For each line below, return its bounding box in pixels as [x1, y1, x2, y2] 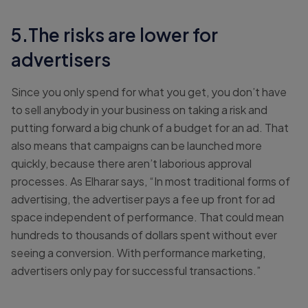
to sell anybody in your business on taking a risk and [11, 102, 267, 118]
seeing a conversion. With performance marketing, [11, 245, 265, 261]
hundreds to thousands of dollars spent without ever [11, 228, 277, 243]
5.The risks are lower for [11, 23, 218, 47]
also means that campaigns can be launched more [11, 138, 262, 153]
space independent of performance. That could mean [11, 210, 284, 225]
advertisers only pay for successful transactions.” [11, 263, 261, 278]
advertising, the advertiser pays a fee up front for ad [11, 192, 275, 207]
